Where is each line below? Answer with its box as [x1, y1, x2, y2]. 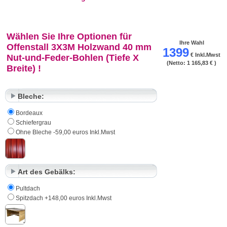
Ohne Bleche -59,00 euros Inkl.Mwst [16, 128, 115, 136]
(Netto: [167, 59, 187, 66]
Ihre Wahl [179, 39, 204, 46]
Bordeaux [16, 109, 43, 117]
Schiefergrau [16, 119, 51, 126]
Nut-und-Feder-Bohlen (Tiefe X [7, 52, 139, 63]
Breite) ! [7, 63, 41, 73]
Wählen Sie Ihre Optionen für [7, 31, 132, 42]
